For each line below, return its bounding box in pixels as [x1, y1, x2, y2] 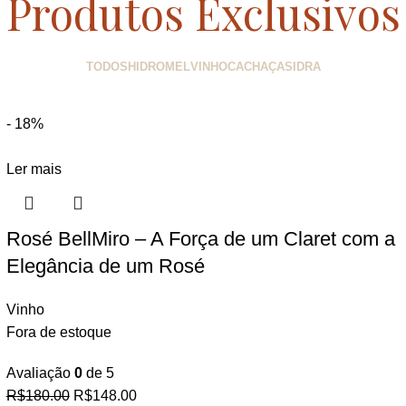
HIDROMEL [127, 59, 190, 73]
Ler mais [5, 161, 62, 177]
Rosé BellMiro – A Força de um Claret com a [5, 227, 395, 250]
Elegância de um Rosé [5, 255, 205, 277]
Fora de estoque [5, 324, 111, 340]
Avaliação [5, 365, 74, 381]
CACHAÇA [227, 59, 285, 73]
